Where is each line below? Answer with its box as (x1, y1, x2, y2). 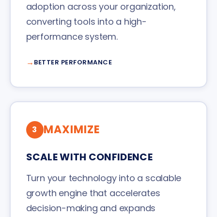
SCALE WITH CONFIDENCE (26, 150, 153, 164)
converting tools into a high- (26, 15, 147, 28)
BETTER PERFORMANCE (34, 58, 112, 67)
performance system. (26, 31, 118, 43)
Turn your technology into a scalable (26, 172, 182, 185)
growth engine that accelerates (26, 187, 160, 200)
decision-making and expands (26, 202, 156, 215)
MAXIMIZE (43, 122, 100, 138)
